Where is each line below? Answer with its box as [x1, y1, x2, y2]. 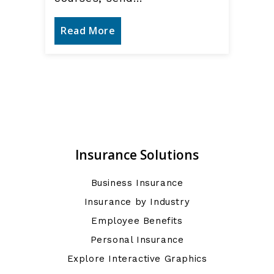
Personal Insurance [90, 234, 184, 246]
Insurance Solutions [75, 146, 199, 164]
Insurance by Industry [84, 196, 190, 208]
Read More [61, 24, 116, 38]
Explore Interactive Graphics [67, 253, 207, 265]
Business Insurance [91, 177, 183, 189]
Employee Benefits [91, 215, 183, 227]
